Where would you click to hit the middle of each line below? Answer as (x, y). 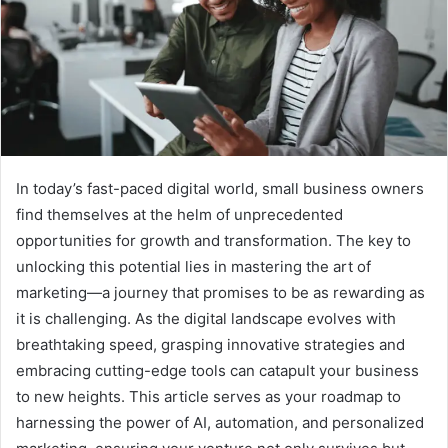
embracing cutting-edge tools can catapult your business (217, 370)
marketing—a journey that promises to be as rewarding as (220, 292)
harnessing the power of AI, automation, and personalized (220, 422)
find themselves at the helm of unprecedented (179, 214)
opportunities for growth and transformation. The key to (213, 240)
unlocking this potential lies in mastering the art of (193, 266)
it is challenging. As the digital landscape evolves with (206, 318)
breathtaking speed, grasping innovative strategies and (210, 344)
